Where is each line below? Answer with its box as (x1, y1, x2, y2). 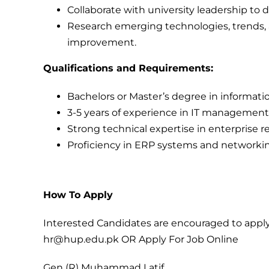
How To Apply (43, 189, 113, 201)
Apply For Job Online (138, 234, 238, 245)
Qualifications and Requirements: (43, 62, 213, 74)
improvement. (67, 37, 136, 48)
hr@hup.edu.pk (43, 234, 119, 245)
